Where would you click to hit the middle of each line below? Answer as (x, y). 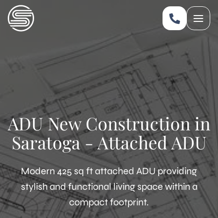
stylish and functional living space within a (109, 187)
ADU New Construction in (109, 123)
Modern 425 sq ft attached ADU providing (109, 171)
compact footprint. (109, 202)
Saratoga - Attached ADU (109, 142)
